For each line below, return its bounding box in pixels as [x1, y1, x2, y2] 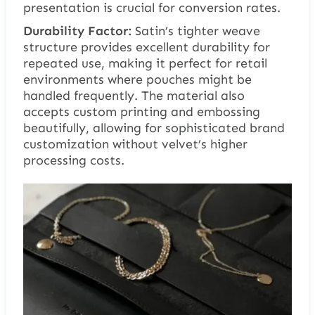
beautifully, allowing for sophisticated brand [22, 120, 285, 136]
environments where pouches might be [22, 72, 252, 88]
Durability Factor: [22, 23, 131, 39]
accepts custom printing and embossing [22, 104, 260, 120]
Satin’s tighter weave [131, 23, 260, 39]
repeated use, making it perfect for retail [22, 56, 267, 72]
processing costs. [22, 153, 124, 169]
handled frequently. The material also [22, 88, 245, 104]
